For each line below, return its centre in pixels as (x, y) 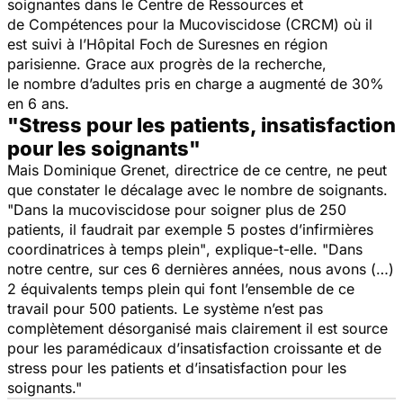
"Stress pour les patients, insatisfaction (201, 125)
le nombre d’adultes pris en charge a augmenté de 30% (196, 83)
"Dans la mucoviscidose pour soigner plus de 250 (177, 209)
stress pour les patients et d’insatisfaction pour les (177, 367)
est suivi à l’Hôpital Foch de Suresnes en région (167, 44)
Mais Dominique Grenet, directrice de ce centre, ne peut (197, 170)
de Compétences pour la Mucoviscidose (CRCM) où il (190, 24)
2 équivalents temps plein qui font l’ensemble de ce (181, 288)
